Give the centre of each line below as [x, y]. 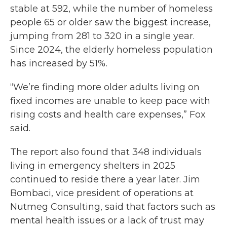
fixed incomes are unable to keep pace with [110, 101]
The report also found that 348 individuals [106, 152]
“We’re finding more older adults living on [105, 87]
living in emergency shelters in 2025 [93, 166]
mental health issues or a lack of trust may [107, 220]
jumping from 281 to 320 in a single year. [102, 36]
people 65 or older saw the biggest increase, [110, 22]
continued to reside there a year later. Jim [105, 179]
